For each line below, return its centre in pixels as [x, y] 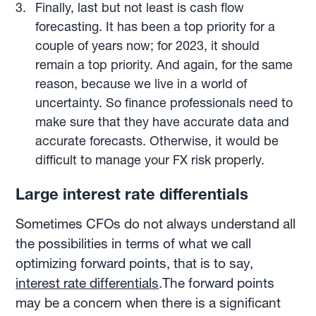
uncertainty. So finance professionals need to [164, 102]
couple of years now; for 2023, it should [147, 45]
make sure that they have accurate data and [162, 121]
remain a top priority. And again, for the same [164, 64]
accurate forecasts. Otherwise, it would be [157, 140]
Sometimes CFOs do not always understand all [156, 224]
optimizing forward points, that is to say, [135, 263]
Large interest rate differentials [132, 194]
